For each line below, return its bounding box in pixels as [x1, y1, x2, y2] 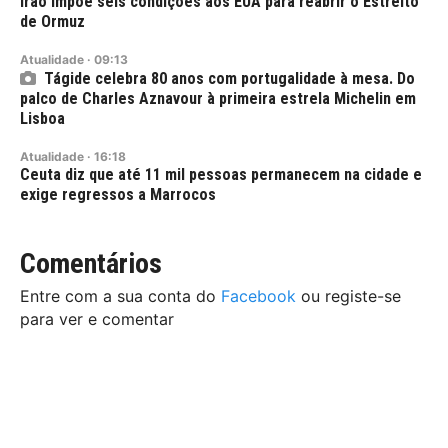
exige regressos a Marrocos [20, 185, 216, 205]
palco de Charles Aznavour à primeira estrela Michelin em [20, 89, 416, 109]
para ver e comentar [20, 309, 174, 330]
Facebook [221, 286, 296, 307]
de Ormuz [20, 12, 85, 32]
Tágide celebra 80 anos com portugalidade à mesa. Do [44, 69, 415, 89]
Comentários [20, 247, 162, 281]
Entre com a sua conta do [20, 286, 221, 307]
